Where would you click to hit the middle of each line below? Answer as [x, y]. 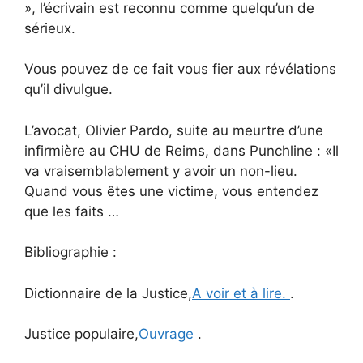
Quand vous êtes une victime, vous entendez [171, 191]
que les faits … [72, 211]
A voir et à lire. [241, 293]
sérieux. [50, 28]
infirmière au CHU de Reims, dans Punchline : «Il [181, 150]
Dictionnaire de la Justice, [108, 293]
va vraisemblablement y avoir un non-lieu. [161, 171]
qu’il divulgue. [68, 89]
